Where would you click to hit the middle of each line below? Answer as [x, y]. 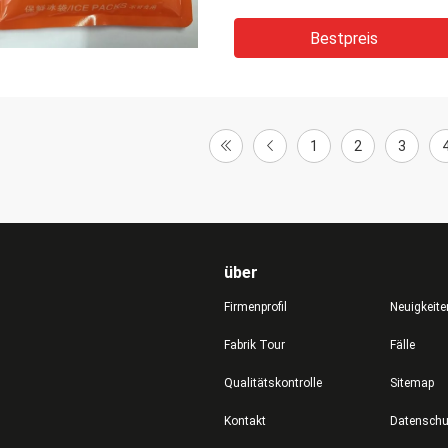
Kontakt [245, 421]
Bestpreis [344, 38]
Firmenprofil [255, 307]
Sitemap [411, 383]
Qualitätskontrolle [273, 383]
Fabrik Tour [254, 345]
